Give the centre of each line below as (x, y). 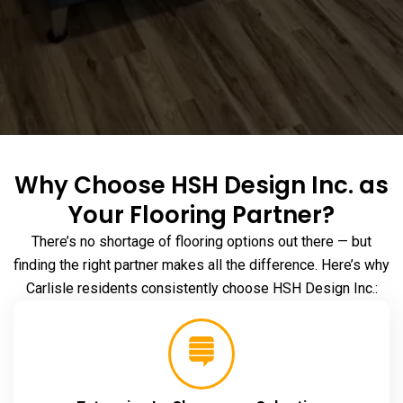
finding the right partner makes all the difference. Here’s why (201, 265)
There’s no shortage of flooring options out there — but (201, 242)
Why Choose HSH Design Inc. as (201, 186)
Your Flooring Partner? (201, 215)
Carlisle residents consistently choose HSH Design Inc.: (201, 289)
